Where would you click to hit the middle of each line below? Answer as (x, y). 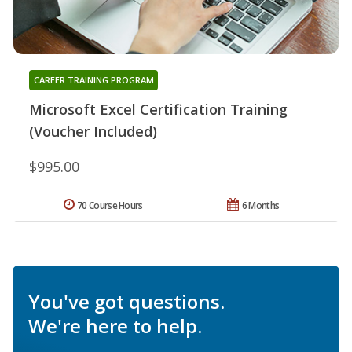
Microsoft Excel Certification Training (158, 110)
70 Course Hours (110, 206)
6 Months (260, 206)
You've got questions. (126, 302)
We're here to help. (115, 326)
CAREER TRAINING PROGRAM (93, 80)
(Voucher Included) (93, 132)
